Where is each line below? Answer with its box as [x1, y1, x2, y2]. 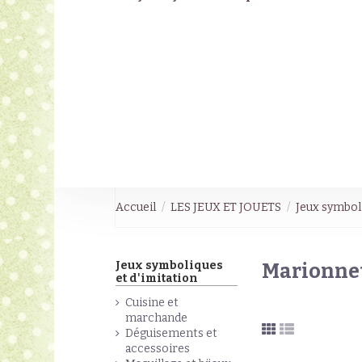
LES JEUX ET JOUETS [170, 200, 282, 214]
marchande [124, 311, 187, 326]
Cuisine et [124, 296, 179, 310]
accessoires [124, 342, 190, 356]
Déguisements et [124, 326, 217, 341]
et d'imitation [115, 271, 198, 285]
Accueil [115, 200, 156, 214]
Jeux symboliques [115, 258, 223, 272]
